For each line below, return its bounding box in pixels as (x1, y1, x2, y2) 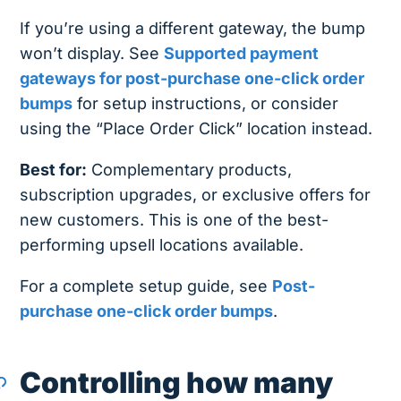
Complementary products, (87, 160, 293, 180)
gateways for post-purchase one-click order (20, 69, 365, 89)
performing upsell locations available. (20, 235, 304, 255)
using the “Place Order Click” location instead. (20, 119, 373, 139)
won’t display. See (20, 44, 165, 64)
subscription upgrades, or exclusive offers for (20, 185, 371, 205)
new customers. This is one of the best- (20, 210, 329, 230)
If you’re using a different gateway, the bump (20, 19, 366, 38)
